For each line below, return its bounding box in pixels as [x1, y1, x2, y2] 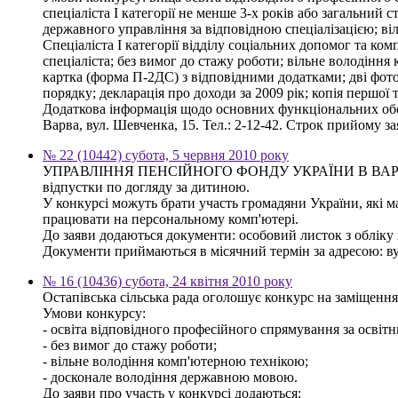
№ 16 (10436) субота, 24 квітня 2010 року [43, 273, 292, 289]
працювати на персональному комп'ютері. [43, 211, 298, 227]
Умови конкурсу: [43, 305, 146, 321]
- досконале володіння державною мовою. [43, 369, 298, 385]
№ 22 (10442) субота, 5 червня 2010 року [43, 147, 289, 163]
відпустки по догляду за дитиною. [43, 179, 250, 195]
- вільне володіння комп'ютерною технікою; [43, 353, 308, 369]
